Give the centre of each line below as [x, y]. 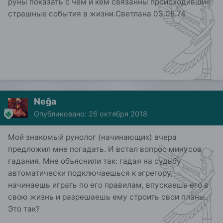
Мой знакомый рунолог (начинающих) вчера [92, 137]
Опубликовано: [61, 114]
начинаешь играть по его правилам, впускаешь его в [108, 185]
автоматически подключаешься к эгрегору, [90, 173]
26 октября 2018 [118, 114]
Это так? [24, 209]
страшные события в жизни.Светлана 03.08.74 [97, 14]
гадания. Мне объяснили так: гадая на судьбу [95, 161]
